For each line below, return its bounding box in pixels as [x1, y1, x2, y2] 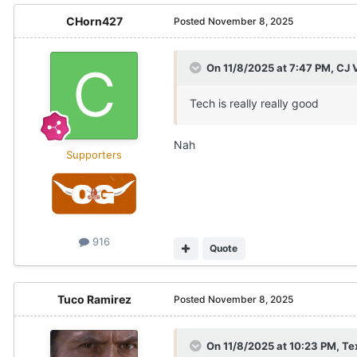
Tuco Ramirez [57, 292, 131, 307]
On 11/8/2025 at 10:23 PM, [206, 339, 342, 353]
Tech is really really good [190, 96, 319, 111]
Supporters [66, 148, 122, 162]
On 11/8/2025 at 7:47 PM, [206, 61, 336, 75]
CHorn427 [65, 14, 123, 29]
